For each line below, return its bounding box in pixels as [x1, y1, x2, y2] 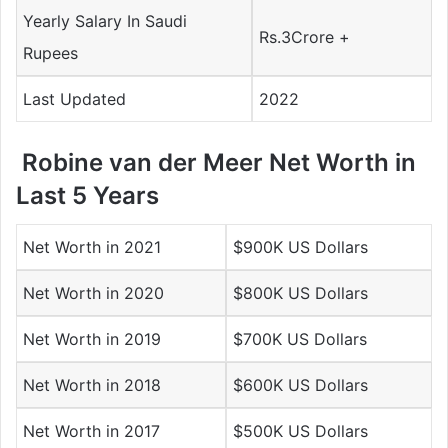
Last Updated [23, 88, 127, 109]
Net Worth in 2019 [23, 328, 162, 349]
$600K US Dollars [233, 374, 369, 395]
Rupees [23, 42, 79, 63]
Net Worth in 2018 [23, 374, 162, 395]
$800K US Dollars [233, 282, 369, 303]
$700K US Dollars [233, 328, 368, 349]
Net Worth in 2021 [23, 236, 162, 257]
